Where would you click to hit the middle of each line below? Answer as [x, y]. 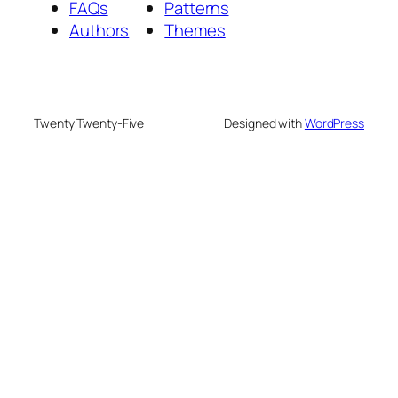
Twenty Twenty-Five [89, 123]
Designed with [264, 123]
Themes [195, 30]
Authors [99, 30]
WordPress [334, 123]
